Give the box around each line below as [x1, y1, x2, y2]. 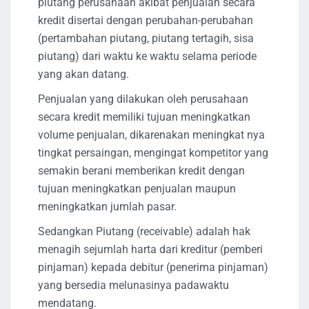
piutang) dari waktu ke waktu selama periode [38, 49, 257, 63]
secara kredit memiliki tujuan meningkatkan [38, 110, 250, 123]
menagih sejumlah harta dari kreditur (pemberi [38, 242, 263, 256]
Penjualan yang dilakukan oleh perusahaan [38, 92, 248, 106]
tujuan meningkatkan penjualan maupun [38, 181, 236, 195]
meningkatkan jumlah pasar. [38, 199, 177, 213]
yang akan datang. [38, 67, 129, 81]
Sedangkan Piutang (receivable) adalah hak [38, 224, 250, 238]
